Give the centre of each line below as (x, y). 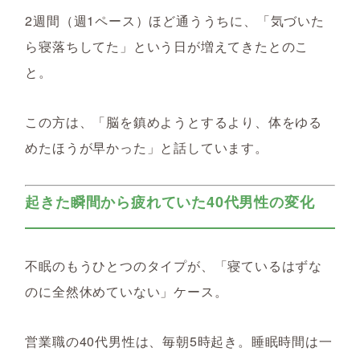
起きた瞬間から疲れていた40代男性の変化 (170, 202)
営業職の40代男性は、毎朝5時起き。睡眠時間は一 (179, 341)
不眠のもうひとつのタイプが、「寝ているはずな (174, 266)
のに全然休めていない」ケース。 (127, 291)
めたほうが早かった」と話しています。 (147, 147)
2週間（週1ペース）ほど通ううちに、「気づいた (175, 20)
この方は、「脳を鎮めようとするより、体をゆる (174, 122)
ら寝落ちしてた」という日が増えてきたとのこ (167, 46)
